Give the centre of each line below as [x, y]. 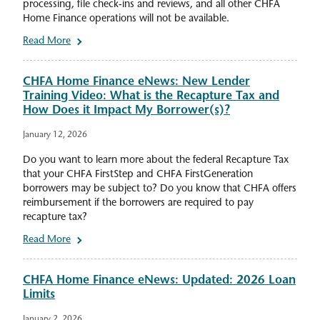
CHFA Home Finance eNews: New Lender [136, 82]
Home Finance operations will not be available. [126, 19]
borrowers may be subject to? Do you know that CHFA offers [160, 189]
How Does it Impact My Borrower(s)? [126, 111]
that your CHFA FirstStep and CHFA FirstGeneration [138, 175]
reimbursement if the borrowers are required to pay [138, 204]
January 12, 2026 [55, 135]
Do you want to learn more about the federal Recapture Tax [156, 161]
